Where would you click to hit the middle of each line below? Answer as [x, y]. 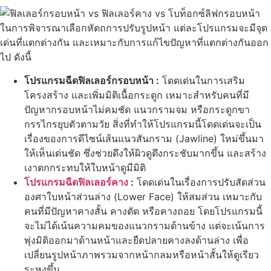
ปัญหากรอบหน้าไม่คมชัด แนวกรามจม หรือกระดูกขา [137, 109]
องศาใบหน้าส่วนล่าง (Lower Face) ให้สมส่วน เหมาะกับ [143, 196]
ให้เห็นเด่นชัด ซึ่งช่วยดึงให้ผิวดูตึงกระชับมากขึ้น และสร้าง [145, 153]
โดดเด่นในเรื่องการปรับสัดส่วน [200, 182]
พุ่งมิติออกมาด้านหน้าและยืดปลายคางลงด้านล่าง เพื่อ [136, 240]
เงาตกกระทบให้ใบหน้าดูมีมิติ [85, 167]
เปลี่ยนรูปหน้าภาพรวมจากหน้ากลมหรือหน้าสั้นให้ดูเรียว [142, 254]
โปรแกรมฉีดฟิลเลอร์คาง [76, 182]
